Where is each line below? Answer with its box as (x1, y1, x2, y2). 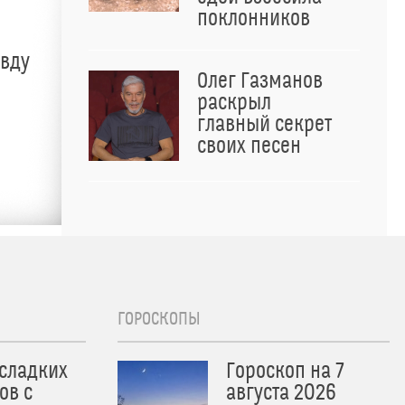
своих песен (197, 134, 301, 159)
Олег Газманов (197, 69, 323, 94)
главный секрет (197, 112, 332, 137)
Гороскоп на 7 (226, 359, 344, 384)
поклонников (197, 6, 310, 32)
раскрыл (197, 90, 271, 116)
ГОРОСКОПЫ (118, 308, 201, 330)
